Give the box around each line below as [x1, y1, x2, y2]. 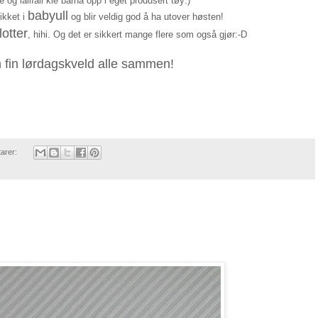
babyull [28, 8, 68, 23]
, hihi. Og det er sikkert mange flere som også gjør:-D [27, 28, 247, 40]
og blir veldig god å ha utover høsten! [68, 11, 224, 22]
